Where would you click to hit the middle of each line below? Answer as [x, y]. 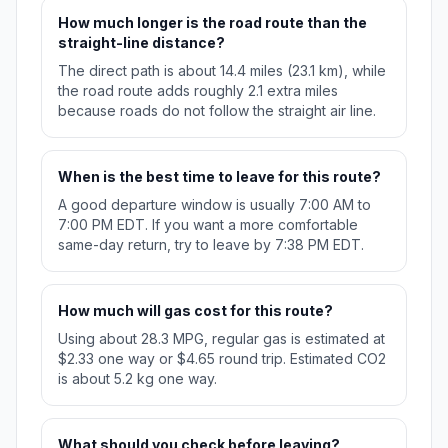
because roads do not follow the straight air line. [217, 111]
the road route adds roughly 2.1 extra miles [198, 91]
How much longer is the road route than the [212, 23]
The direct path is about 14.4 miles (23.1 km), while [222, 71]
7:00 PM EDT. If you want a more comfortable [208, 225]
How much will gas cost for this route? [195, 311]
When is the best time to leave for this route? [219, 177]
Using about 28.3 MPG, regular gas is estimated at [221, 339]
